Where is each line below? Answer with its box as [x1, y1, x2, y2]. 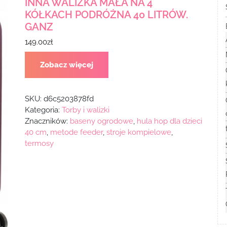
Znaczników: [24, 116, 70, 126]
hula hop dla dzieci [136, 116, 202, 126]
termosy [24, 138, 54, 148]
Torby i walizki [61, 105, 109, 115]
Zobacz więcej [40, 60, 93, 69]
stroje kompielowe [106, 127, 171, 137]
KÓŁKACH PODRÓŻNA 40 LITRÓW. [24, 8, 188, 21]
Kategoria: [24, 105, 62, 115]
